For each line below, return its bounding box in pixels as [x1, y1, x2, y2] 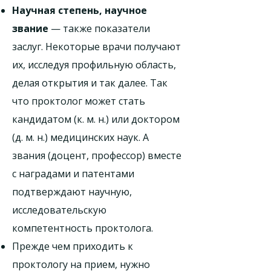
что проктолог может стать [12, 94, 145, 108]
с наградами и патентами [12, 167, 134, 180]
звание [12, 22, 48, 35]
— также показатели [48, 22, 150, 35]
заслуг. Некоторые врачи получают [12, 40, 181, 53]
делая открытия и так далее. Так [12, 76, 168, 90]
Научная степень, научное [12, 4, 147, 17]
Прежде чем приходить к [12, 240, 133, 253]
